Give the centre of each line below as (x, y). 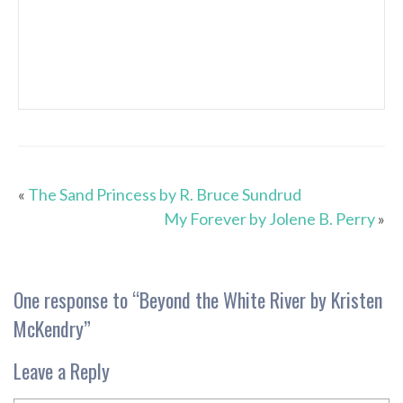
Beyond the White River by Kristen (261, 300)
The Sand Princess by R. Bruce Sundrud (165, 195)
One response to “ (76, 300)
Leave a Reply (62, 371)
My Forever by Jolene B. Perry (269, 219)
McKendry (49, 329)
